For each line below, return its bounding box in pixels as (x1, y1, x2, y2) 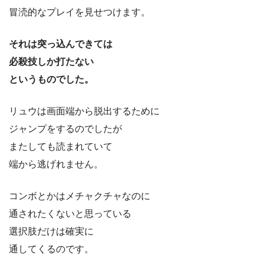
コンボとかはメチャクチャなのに (9, 191, 150, 202)
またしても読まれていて (9, 141, 113, 152)
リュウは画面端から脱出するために (9, 106, 160, 117)
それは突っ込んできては (9, 39, 113, 49)
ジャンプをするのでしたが (9, 124, 122, 134)
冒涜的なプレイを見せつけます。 (9, 7, 150, 18)
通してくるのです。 (9, 244, 94, 255)
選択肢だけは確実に (9, 226, 94, 237)
